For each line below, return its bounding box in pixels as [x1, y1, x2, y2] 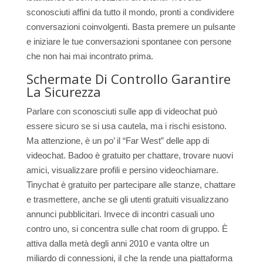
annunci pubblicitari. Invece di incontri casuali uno [26, 209, 214, 219]
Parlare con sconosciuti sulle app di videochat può [26, 106, 217, 116]
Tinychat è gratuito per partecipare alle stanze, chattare [26, 180, 235, 190]
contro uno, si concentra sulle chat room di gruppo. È [26, 224, 228, 234]
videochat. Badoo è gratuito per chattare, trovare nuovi [26, 150, 233, 160]
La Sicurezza [26, 83, 101, 100]
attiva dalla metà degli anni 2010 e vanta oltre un [26, 238, 209, 248]
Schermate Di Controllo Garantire [26, 70, 231, 87]
